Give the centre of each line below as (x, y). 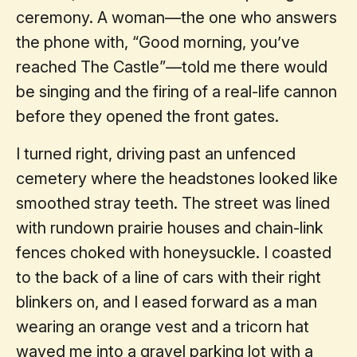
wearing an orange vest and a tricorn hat (163, 326)
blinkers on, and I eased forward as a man (167, 302)
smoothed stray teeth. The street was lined (173, 203)
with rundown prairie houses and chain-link (170, 228)
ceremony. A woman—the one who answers (177, 17)
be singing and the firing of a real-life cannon (177, 91)
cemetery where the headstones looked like (177, 178)
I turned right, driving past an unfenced (156, 153)
